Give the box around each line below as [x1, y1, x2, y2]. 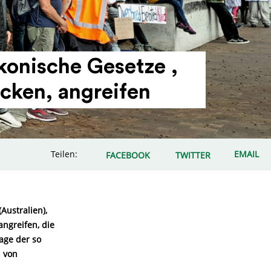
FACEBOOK [106, 149, 150, 161]
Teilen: [51, 148, 77, 160]
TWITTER [175, 149, 211, 161]
